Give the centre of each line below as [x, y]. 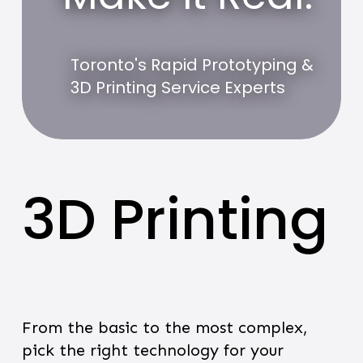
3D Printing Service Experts [177, 88]
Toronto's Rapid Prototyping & [192, 65]
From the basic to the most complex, [164, 327]
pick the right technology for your [152, 350]
